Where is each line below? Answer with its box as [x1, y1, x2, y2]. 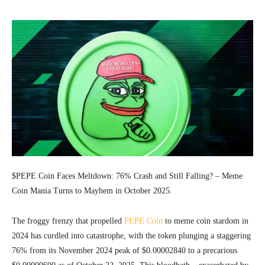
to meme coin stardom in [163, 216, 248, 226]
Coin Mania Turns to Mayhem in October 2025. [12, 186, 172, 196]
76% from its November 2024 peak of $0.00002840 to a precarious [12, 246, 237, 256]
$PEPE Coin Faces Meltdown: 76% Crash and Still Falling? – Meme [12, 172, 243, 181]
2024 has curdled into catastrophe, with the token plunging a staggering [12, 231, 251, 241]
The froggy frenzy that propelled [12, 216, 124, 226]
